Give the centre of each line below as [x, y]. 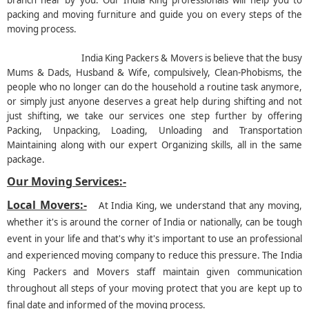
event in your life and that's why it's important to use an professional [154, 239]
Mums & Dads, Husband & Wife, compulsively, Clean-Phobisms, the [154, 73]
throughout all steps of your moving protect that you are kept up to [154, 289]
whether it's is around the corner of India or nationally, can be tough [154, 222]
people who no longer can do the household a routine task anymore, [154, 87]
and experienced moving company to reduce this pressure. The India [154, 256]
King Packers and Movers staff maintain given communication [154, 272]
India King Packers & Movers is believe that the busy [192, 58]
